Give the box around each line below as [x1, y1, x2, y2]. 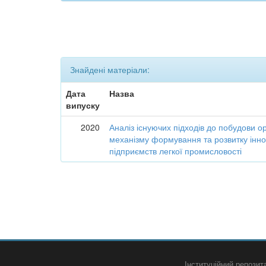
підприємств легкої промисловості [109, 145, 242, 157]
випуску [66, 99, 100, 111]
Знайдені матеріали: [70, 64, 150, 75]
